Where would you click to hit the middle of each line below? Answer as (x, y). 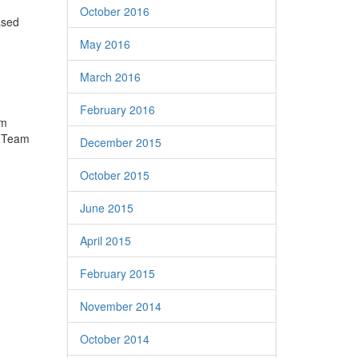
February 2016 (117, 109)
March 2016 (110, 77)
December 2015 (120, 142)
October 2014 (114, 339)
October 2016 (114, 11)
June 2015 (106, 208)
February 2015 (117, 273)
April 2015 (105, 241)
